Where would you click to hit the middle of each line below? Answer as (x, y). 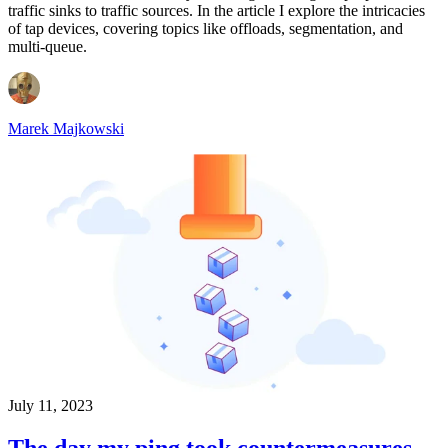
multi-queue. (47, 46)
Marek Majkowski (66, 128)
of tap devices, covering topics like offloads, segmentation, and (205, 28)
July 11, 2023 (50, 405)
